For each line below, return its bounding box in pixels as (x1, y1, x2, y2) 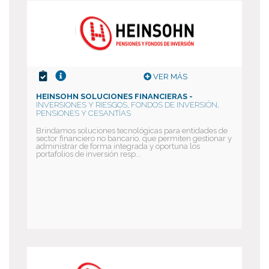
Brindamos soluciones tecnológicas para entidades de (36, 126, 228, 135)
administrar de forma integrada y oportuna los (36, 142, 200, 151)
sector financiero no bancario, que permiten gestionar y (36, 134, 232, 143)
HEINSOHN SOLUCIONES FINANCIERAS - (36, 92, 193, 101)
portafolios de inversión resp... (36, 150, 141, 159)
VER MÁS (151, 72, 187, 81)
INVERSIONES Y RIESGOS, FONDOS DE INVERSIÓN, (36, 100, 219, 109)
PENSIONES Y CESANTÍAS (36, 109, 131, 118)
